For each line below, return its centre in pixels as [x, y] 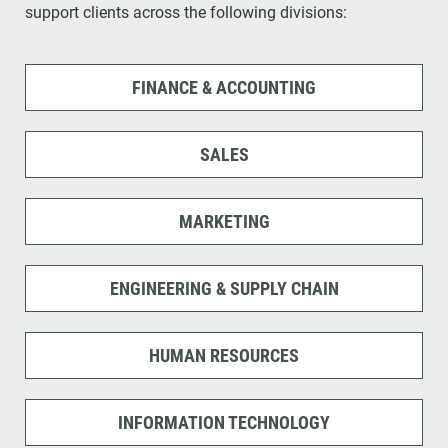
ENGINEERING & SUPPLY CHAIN [224, 288]
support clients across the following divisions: [186, 12]
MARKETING [224, 221]
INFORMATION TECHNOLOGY [224, 422]
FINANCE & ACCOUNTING [224, 87]
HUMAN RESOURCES [224, 355]
